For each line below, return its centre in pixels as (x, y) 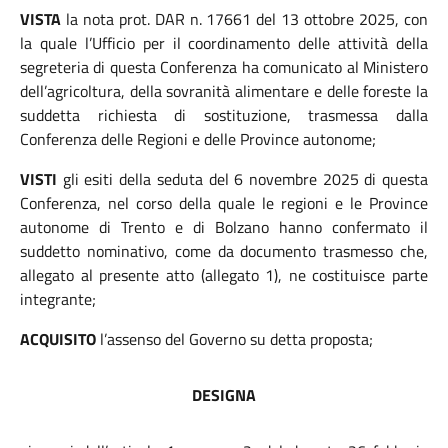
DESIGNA (224, 395)
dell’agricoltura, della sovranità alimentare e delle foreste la (224, 91)
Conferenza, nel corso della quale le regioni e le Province (224, 203)
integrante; (58, 299)
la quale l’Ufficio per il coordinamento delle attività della (224, 43)
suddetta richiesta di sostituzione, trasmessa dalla (224, 115)
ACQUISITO (58, 339)
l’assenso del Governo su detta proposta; (234, 339)
